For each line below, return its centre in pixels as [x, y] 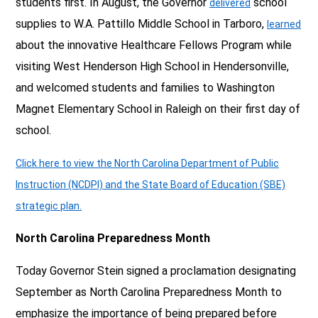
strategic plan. [49, 205]
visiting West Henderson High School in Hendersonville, [152, 66]
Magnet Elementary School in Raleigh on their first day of [158, 109]
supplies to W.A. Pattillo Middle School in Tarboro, [141, 23]
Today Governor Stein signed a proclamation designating [156, 270]
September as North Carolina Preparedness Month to [149, 292]
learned [284, 24]
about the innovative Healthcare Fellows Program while [154, 45]
